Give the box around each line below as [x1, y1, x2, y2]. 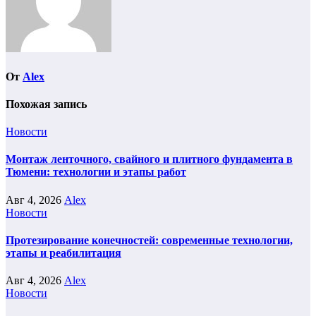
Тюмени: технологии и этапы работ [6, 166, 186, 178]
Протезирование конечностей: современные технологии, [6, 233, 293, 246]
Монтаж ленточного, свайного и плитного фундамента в [6, 153, 293, 166]
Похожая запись [6, 97, 87, 110]
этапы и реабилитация [6, 246, 121, 259]
